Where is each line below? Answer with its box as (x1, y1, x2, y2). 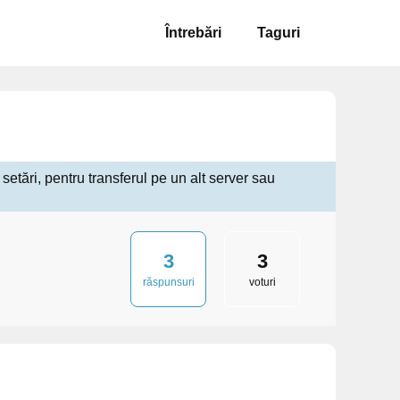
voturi (248, 275, 276, 288)
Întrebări (165, 25, 221, 40)
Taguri (257, 25, 300, 40)
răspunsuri (142, 275, 195, 288)
